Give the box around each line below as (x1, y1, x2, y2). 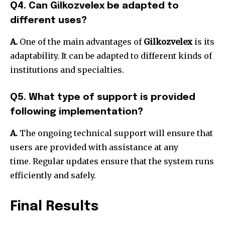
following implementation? (10, 107, 143, 117)
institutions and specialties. (10, 65, 124, 75)
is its (192, 37, 214, 47)
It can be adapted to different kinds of (61, 51, 212, 61)
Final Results (10, 200, 98, 214)
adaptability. (10, 51, 59, 61)
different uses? (10, 16, 87, 26)
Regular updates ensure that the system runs (33, 156, 214, 167)
